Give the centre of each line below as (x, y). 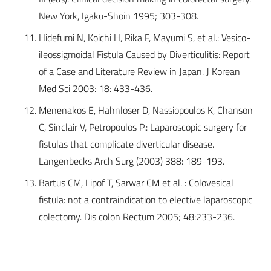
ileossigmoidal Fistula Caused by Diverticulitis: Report (144, 55)
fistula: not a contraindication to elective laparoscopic (145, 200)
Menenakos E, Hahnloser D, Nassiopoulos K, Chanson (146, 110)
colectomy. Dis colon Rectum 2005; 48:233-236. (137, 217)
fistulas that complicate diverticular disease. (126, 144)
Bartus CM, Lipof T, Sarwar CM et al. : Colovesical (136, 183)
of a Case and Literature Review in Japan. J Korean (139, 72)
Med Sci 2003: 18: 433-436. (96, 89)
